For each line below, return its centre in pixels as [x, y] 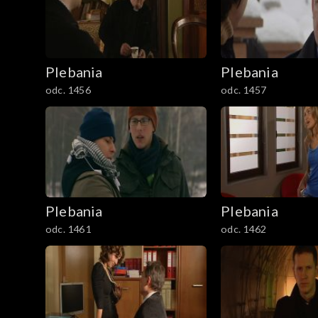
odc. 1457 [243, 89]
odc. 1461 [68, 229]
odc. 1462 [243, 229]
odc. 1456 [68, 89]
